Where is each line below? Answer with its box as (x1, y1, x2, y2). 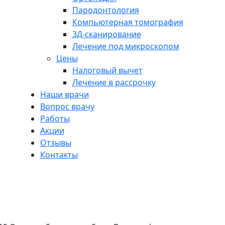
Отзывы (40, 137, 71, 148)
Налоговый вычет (72, 65, 143, 76)
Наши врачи (40, 89, 89, 100)
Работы (40, 113, 70, 124)
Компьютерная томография (72, 17, 183, 28)
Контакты (40, 149, 78, 160)
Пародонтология (72, 5, 139, 16)
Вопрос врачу (40, 101, 94, 112)
